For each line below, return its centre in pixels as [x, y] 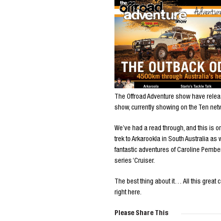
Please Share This [141, 213]
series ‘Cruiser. [135, 161]
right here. [128, 193]
